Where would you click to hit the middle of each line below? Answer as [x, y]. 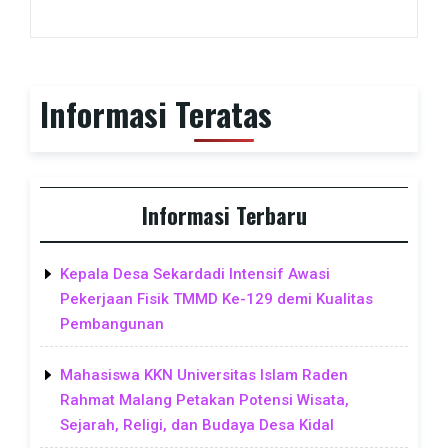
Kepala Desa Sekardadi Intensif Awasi [195, 274]
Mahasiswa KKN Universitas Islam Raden [204, 375]
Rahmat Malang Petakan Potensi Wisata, [204, 400]
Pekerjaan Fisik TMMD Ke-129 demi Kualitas [216, 299]
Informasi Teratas [156, 114]
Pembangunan [112, 324]
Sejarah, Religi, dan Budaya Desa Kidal [197, 425]
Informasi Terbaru [224, 214]
